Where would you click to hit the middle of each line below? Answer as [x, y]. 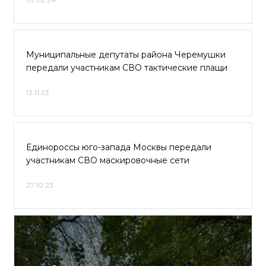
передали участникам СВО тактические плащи [127, 68]
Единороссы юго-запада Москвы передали [119, 147]
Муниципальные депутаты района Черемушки [126, 55]
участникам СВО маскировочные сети [108, 160]
